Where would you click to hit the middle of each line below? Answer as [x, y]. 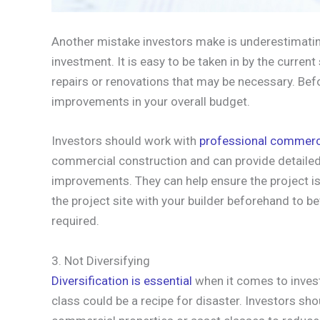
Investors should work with [125, 141]
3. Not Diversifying [101, 260]
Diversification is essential [122, 280]
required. [75, 221]
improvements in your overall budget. [151, 102]
